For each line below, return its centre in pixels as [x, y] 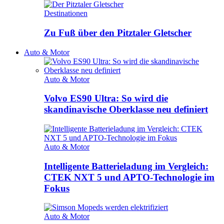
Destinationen [66, 13]
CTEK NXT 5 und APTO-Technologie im [129, 177]
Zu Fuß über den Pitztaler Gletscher [118, 32]
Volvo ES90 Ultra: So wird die [106, 98]
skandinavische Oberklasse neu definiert [126, 109]
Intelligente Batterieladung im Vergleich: [126, 166]
